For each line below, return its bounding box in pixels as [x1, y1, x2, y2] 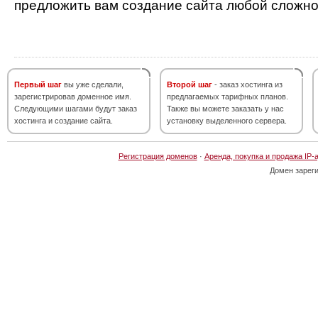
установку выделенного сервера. [167, 116, 287, 125]
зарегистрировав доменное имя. [14, 92, 131, 101]
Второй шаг [167, 80, 212, 89]
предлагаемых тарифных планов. [167, 92, 288, 101]
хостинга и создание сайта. [14, 116, 113, 125]
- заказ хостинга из [212, 80, 283, 89]
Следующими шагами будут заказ [14, 104, 137, 113]
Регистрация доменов [118, 152, 197, 160]
